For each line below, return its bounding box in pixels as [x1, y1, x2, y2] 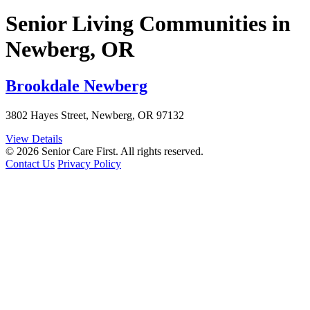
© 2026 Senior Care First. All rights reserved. [6, 145, 203, 158]
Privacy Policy [57, 158, 121, 170]
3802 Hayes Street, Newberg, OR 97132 [6, 109, 184, 122]
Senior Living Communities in [6, 10, 291, 36]
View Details [6, 133, 62, 145]
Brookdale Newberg [6, 77, 147, 95]
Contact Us [6, 158, 55, 170]
